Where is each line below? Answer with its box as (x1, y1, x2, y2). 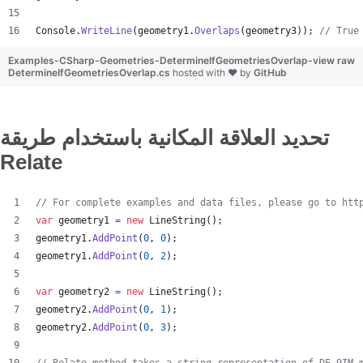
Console (36, 25, 75, 36)
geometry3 (246, 25, 297, 36)
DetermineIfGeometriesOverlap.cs (8, 66, 173, 79)
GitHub (254, 66, 287, 79)
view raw (313, 54, 355, 66)
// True (319, 25, 359, 36)
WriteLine (81, 25, 132, 36)
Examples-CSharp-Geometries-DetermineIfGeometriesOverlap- (8, 54, 313, 66)
